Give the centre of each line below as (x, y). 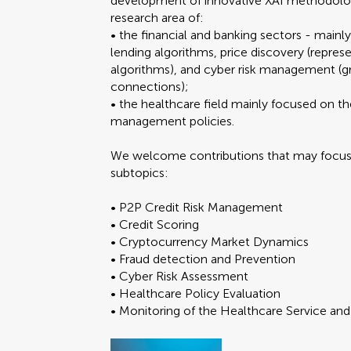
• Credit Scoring (155, 224)
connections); (150, 87)
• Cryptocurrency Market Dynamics (210, 242)
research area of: (157, 18)
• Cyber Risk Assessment (180, 276)
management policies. (173, 121)
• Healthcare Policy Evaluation (196, 293)
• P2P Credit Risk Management (197, 207)
